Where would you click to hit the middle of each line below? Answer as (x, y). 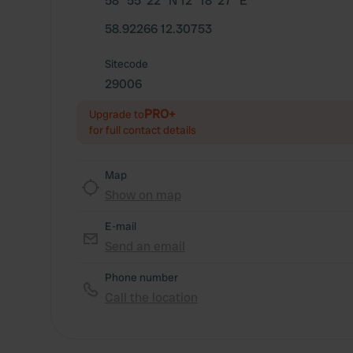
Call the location (151, 297)
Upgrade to (117, 114)
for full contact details (143, 130)
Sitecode (126, 64)
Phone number (141, 277)
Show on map (143, 195)
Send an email (145, 246)
